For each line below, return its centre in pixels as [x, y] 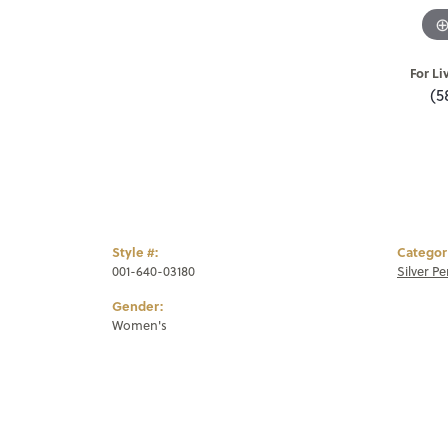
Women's [139, 325]
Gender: [137, 306]
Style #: [135, 252]
